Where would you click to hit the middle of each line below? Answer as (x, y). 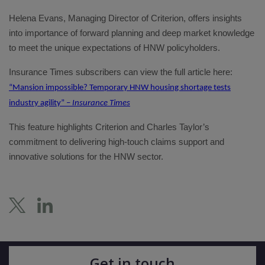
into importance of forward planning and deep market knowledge (132, 33)
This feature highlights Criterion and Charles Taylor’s (109, 127)
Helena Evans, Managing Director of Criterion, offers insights (125, 18)
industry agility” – (41, 103)
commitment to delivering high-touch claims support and (117, 142)
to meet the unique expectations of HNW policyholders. (114, 48)
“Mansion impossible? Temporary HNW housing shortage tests (120, 88)
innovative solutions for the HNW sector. (86, 157)
